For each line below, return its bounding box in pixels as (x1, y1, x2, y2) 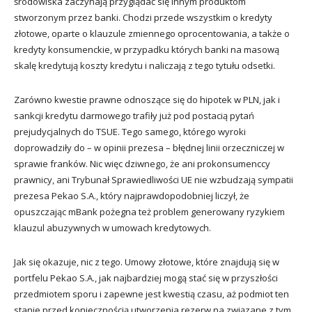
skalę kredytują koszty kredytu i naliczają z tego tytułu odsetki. (14, 58, 275, 72)
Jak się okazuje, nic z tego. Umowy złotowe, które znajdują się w (14, 255, 279, 268)
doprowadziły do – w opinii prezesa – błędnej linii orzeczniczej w (14, 141, 284, 154)
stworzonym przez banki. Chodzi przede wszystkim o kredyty (14, 10, 272, 24)
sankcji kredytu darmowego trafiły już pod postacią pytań (14, 109, 254, 122)
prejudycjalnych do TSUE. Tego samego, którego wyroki (14, 125, 246, 138)
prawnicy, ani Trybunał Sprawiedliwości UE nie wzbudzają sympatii (14, 173, 293, 186)
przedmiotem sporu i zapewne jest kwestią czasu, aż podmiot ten (14, 287, 289, 300)
